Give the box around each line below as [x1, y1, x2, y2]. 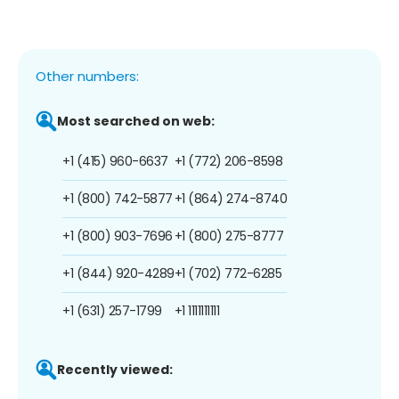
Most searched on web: [57, 111, 215, 130]
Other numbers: [36, 66, 139, 85]
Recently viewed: [57, 360, 173, 379]
